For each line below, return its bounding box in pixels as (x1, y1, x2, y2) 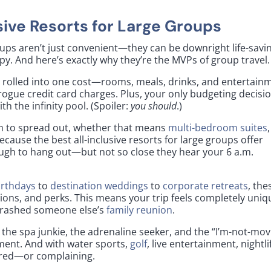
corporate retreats (163, 178, 249, 192)
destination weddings (50, 178, 149, 192)
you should (131, 99, 177, 113)
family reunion (106, 203, 173, 217)
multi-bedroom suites (168, 120, 268, 134)
